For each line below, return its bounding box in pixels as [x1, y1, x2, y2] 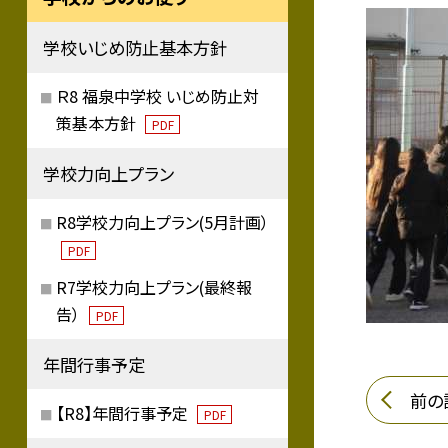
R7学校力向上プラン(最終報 [56, 275, 253, 300]
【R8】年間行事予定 [56, 401, 193, 426]
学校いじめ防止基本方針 [43, 34, 227, 60]
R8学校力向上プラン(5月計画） [56, 210, 270, 235]
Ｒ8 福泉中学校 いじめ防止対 [56, 84, 260, 109]
